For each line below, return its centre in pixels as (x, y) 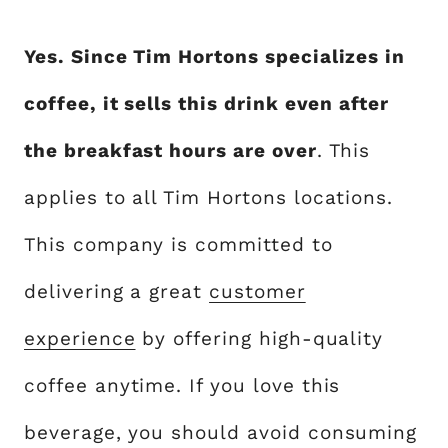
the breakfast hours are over (170, 150)
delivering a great (117, 291)
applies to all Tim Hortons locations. (209, 197)
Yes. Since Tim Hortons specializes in (215, 56)
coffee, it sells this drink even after (207, 103)
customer (257, 291)
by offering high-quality (259, 338)
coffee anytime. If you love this (182, 385)
